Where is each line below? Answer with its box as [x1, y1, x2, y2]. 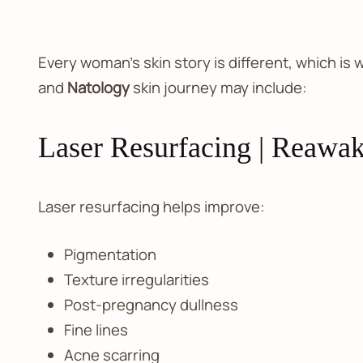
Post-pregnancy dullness [63, 294, 238, 316]
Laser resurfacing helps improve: [37, 196, 265, 218]
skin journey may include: [129, 77, 307, 99]
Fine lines [63, 319, 128, 341]
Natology [66, 77, 130, 99]
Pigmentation [63, 244, 156, 266]
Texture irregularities [63, 269, 209, 291]
